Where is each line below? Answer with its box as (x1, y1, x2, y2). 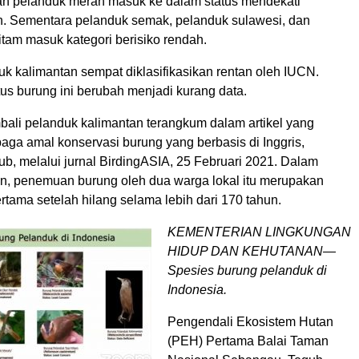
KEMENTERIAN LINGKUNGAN (167, 224, 351, 239)
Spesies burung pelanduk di (167, 263, 327, 277)
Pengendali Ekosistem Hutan (167, 314, 333, 329)
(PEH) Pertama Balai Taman (167, 333, 329, 348)
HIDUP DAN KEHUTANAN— (167, 244, 336, 258)
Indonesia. (167, 282, 227, 296)
